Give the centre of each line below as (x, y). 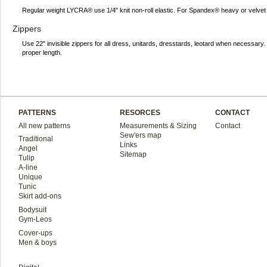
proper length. (42, 52)
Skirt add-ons (40, 196)
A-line (28, 167)
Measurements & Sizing (158, 126)
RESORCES (140, 113)
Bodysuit (32, 210)
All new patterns (44, 126)
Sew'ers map (141, 135)
